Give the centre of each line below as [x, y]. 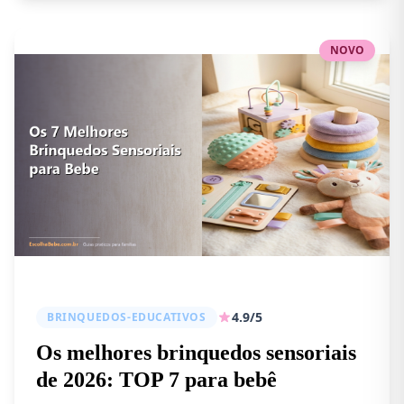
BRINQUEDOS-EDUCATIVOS [127, 317]
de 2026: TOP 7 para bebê [156, 380]
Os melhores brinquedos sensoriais [196, 353]
